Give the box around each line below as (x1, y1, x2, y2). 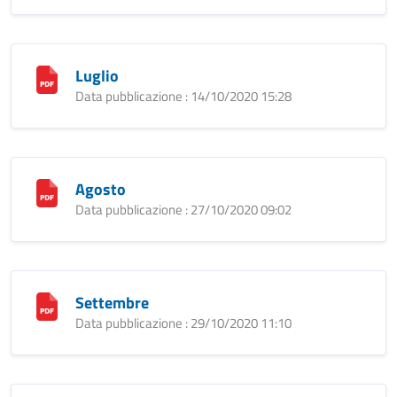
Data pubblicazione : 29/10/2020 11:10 (75, 313, 292, 333)
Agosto (75, 177, 126, 201)
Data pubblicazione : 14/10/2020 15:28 (75, 86, 292, 106)
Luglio (75, 64, 119, 88)
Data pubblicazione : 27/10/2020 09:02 (75, 199, 292, 220)
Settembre (75, 291, 149, 315)
